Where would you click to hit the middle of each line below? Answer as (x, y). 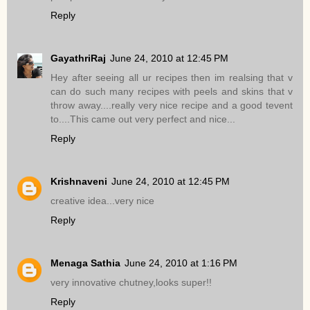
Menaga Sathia (85, 263)
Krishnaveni (79, 181)
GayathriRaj (78, 58)
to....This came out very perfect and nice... (143, 119)
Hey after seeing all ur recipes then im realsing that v (172, 77)
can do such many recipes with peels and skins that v (172, 91)
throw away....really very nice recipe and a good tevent (172, 105)
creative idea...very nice (102, 200)
